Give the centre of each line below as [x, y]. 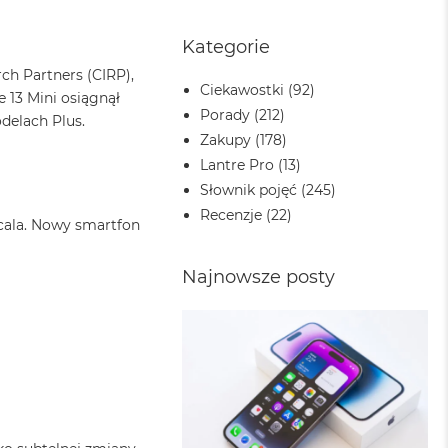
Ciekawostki [242, 89]
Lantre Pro [237, 164]
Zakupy [226, 139]
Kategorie [226, 46]
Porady [225, 114]
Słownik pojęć [249, 189]
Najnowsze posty [259, 276]
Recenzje [231, 214]
